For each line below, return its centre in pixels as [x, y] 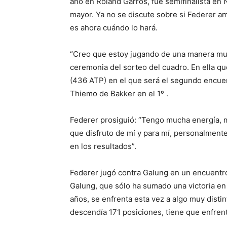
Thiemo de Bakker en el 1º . [119, 93]
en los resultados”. [103, 146]
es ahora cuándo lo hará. [114, 28]
